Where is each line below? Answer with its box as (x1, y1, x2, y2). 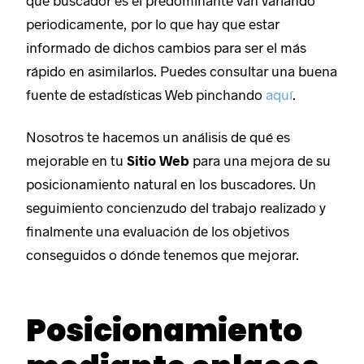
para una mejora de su (189, 151, 331, 168)
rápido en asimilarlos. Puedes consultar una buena (26, 63, 338, 80)
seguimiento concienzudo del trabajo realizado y (26, 198, 327, 215)
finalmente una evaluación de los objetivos (26, 222, 290, 239)
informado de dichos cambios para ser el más (26, 39, 307, 56)
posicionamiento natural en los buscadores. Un (26, 175, 317, 192)
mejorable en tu (26, 151, 128, 168)
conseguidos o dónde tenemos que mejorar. (26, 245, 300, 262)
